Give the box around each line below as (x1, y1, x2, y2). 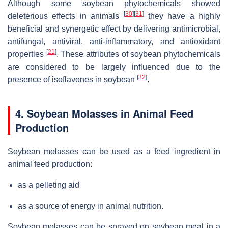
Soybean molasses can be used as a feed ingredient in (8, 147, 220, 156)
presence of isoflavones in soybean (8, 75, 137, 84)
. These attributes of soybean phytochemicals (56, 49, 221, 59)
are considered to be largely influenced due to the (8, 62, 220, 71)
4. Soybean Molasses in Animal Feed (15, 105, 193, 121)
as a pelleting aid (18, 180, 79, 189)
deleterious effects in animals (8, 11, 124, 20)
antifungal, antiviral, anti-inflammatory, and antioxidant (8, 37, 220, 46)
